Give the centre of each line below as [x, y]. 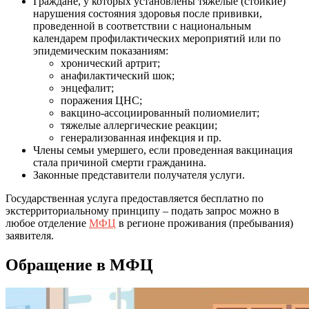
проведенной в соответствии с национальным [142, 26]
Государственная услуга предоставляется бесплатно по [134, 198]
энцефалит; [87, 88]
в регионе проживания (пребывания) [205, 223]
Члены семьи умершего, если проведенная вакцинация [163, 150]
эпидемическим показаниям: [101, 50]
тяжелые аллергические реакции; [139, 125]
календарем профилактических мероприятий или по [157, 38]
